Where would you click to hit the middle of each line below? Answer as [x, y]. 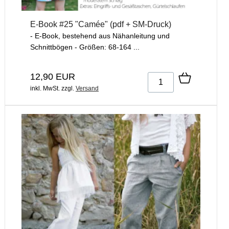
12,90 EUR [53, 77]
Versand [87, 89]
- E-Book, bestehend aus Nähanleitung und [100, 36]
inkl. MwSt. [45, 89]
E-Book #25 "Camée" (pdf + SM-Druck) [101, 25]
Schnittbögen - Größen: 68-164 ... [85, 47]
